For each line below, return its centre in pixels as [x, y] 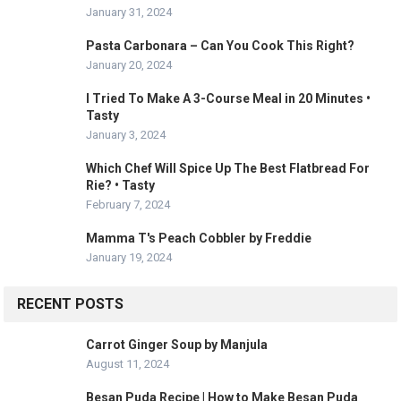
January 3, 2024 [126, 135]
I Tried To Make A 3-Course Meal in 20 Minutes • [229, 99]
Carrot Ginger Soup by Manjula [177, 345]
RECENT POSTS [71, 304]
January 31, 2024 [129, 13]
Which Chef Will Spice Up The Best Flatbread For [228, 169]
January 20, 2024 [129, 65]
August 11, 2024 [128, 364]
